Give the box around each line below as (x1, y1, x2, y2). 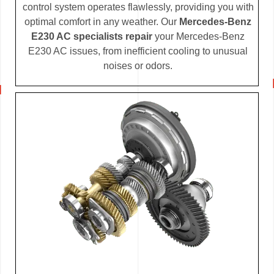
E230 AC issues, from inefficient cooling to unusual (28, 45, 248, 56)
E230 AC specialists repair (31, 31, 152, 42)
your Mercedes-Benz (152, 31, 245, 42)
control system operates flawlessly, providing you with (22, 1, 254, 12)
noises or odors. (103, 60, 172, 71)
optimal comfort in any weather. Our (24, 16, 179, 27)
